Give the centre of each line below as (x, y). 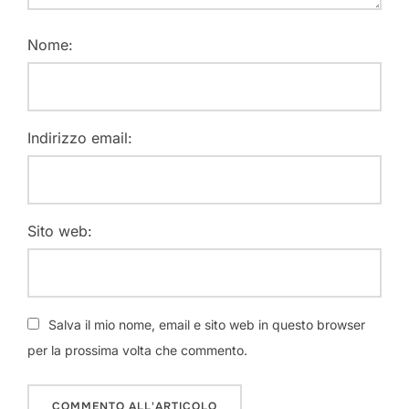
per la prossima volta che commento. (137, 351)
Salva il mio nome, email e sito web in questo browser (207, 325)
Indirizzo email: (80, 138)
